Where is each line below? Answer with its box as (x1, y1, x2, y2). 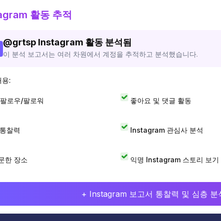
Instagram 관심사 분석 (130, 125, 203, 134)
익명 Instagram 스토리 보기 (130, 155, 219, 164)
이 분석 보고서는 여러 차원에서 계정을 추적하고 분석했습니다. (3, 50, 198, 58)
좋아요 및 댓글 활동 (130, 96, 191, 105)
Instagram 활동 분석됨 (38, 37, 132, 47)
